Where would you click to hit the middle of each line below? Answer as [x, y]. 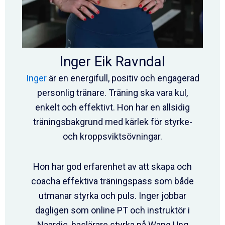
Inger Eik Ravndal [113, 61]
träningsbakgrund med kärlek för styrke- [113, 122]
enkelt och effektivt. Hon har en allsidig [113, 107]
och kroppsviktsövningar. [113, 136]
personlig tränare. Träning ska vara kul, [113, 92]
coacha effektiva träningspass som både [113, 181]
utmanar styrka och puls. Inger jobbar [113, 196]
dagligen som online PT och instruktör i [113, 210]
